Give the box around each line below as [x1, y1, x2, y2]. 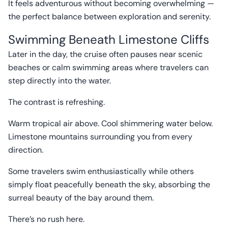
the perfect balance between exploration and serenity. [8, 11, 211, 22]
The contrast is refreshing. [8, 97, 105, 107]
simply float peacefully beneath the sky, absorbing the [8, 179, 210, 190]
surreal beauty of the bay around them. [8, 192, 154, 203]
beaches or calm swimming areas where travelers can [8, 62, 209, 73]
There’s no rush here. [8, 214, 84, 224]
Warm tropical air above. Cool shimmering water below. [8, 118, 213, 129]
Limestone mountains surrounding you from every [8, 131, 192, 142]
